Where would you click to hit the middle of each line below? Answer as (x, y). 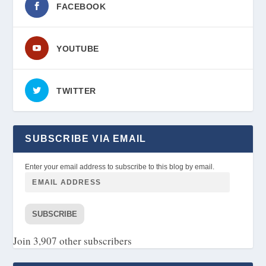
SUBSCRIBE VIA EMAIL (86, 139)
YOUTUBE (78, 49)
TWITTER (76, 91)
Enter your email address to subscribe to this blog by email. (120, 167)
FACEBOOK (81, 7)
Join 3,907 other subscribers (73, 241)
